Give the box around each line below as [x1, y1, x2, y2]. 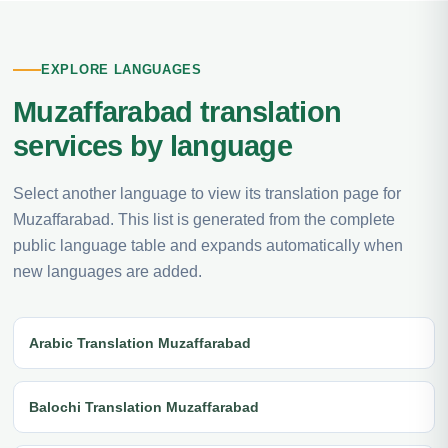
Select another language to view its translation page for [13, 185, 401, 202]
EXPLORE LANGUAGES [41, 62, 202, 77]
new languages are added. [13, 263, 202, 280]
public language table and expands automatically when [13, 237, 403, 254]
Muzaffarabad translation [13, 96, 342, 128]
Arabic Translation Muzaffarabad [29, 334, 251, 351]
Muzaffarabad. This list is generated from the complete [13, 211, 395, 228]
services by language [13, 130, 293, 162]
